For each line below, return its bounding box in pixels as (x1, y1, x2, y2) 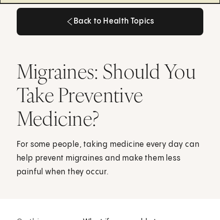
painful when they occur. (16, 167, 109, 176)
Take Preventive (16, 82, 143, 108)
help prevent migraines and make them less (16, 154, 181, 163)
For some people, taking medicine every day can (16, 140, 200, 149)
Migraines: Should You (16, 58, 196, 84)
